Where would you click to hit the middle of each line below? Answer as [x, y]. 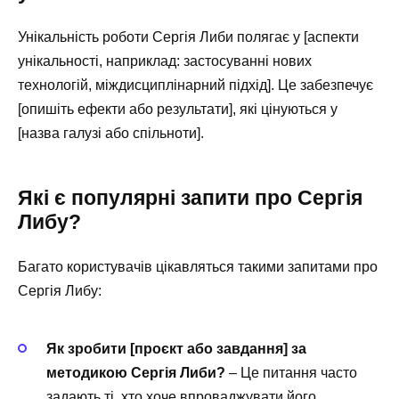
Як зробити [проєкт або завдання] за [176, 349]
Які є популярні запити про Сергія [190, 197]
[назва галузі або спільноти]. [111, 133]
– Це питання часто [291, 373]
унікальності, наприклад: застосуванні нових [165, 61]
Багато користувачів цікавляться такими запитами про [198, 266]
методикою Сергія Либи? [136, 373]
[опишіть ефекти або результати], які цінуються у [178, 109]
